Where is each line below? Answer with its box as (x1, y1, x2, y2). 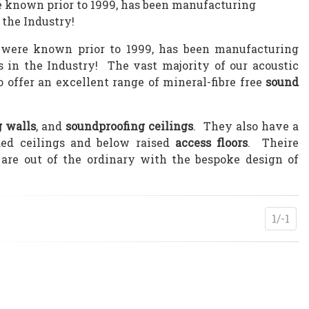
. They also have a (193, 119, 299, 133)
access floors (175, 135, 248, 150)
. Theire (248, 135, 299, 150)
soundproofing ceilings (66, 119, 194, 133)
